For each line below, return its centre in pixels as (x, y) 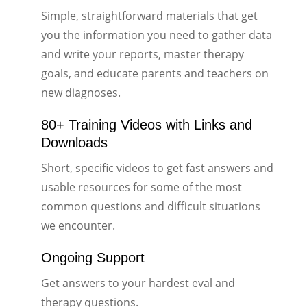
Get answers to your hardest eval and (138, 283)
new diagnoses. (81, 92)
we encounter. (78, 225)
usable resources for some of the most (141, 187)
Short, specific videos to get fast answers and (157, 168)
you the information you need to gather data (156, 35)
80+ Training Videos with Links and (146, 124)
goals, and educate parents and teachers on (155, 73)
